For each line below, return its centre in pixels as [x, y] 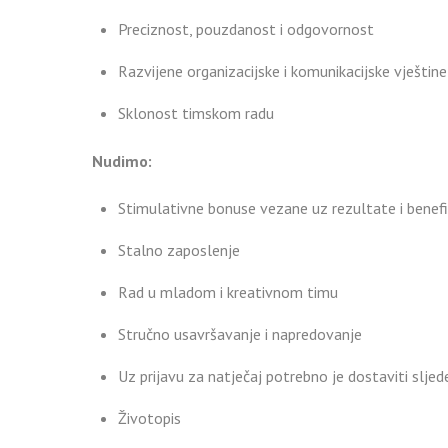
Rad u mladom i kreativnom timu [227, 291]
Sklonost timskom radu [195, 112]
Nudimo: [122, 161]
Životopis [149, 417]
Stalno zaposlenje [178, 249]
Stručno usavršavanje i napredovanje [239, 333]
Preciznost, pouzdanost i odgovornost [245, 28]
